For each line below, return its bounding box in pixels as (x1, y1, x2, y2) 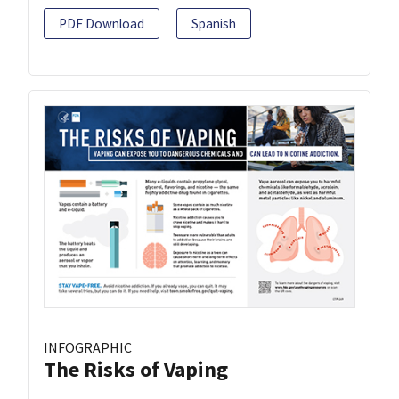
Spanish (191, 15, 236, 33)
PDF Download (59, 15, 144, 33)
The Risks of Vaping (44, 354, 228, 383)
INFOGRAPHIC (44, 338, 132, 356)
